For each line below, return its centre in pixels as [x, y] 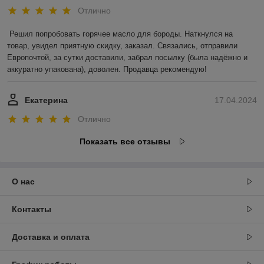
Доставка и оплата [51, 237]
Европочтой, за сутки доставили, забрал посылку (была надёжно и [127, 58]
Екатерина [46, 100]
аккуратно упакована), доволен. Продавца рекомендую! [107, 70]
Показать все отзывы [125, 141]
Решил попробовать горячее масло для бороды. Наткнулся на [121, 34]
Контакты [32, 209]
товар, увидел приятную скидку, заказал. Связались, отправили [122, 46]
